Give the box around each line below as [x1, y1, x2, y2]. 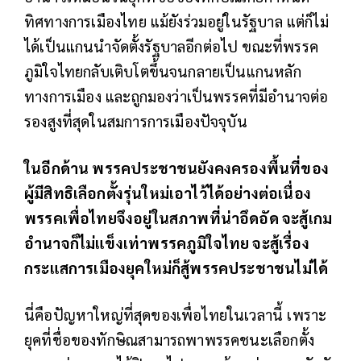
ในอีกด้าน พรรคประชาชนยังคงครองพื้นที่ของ [24, 157, 329, 177]
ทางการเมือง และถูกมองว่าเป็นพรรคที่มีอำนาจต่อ [24, 85, 329, 106]
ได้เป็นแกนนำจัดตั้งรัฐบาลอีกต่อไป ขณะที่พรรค [24, 35, 318, 56]
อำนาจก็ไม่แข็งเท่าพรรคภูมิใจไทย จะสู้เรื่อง [24, 232, 309, 252]
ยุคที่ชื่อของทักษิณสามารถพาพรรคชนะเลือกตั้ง [24, 329, 314, 349]
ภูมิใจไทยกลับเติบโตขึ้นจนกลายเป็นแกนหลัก [24, 60, 301, 81]
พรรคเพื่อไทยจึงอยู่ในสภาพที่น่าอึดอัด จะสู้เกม [24, 207, 333, 227]
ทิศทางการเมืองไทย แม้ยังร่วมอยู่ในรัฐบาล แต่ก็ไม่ [24, 10, 329, 31]
